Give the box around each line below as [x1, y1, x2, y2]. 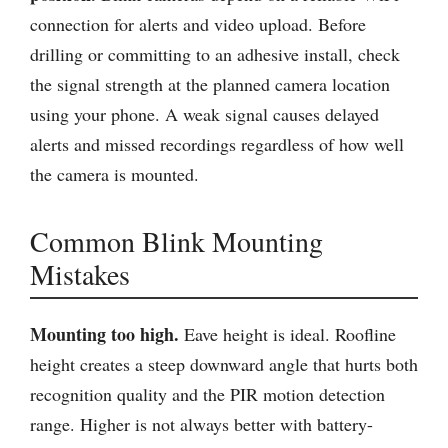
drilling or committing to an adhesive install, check [30, 42, 400, 66]
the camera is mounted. [30, 162, 199, 186]
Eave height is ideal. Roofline [179, 322, 396, 346]
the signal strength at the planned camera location [30, 72, 390, 96]
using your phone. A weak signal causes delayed [30, 102, 379, 126]
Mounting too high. [30, 321, 179, 347]
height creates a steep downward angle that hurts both [30, 352, 418, 376]
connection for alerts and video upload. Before [30, 12, 366, 36]
